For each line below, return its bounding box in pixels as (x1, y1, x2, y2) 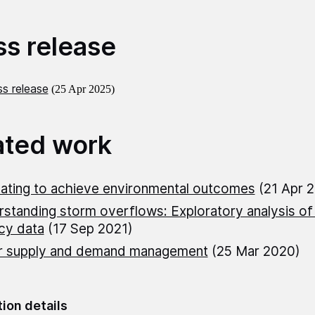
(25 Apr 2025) (51, 83, 115, 96)
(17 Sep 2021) (44, 221, 133, 238)
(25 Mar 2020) (207, 243, 300, 260)
